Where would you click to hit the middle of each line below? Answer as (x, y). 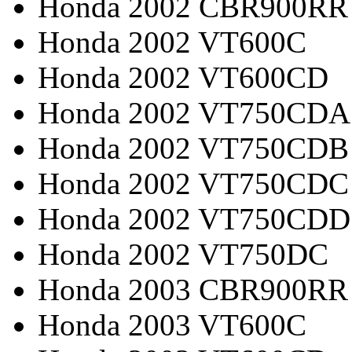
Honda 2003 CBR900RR (193, 289)
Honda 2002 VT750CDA (194, 112)
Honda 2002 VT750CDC (193, 183)
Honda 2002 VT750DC (183, 254)
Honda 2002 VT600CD (183, 77)
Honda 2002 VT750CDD (194, 218)
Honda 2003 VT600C (172, 324)
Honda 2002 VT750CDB (193, 148)
